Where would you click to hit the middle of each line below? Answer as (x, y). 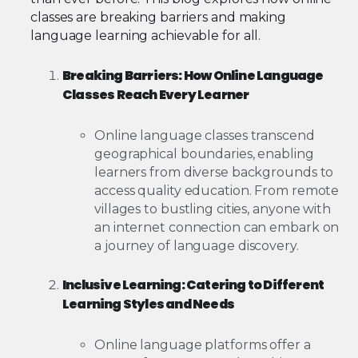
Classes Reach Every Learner (156, 94)
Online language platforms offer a (203, 345)
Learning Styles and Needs (148, 304)
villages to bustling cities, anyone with (213, 209)
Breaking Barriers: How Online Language (193, 75)
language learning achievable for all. (146, 36)
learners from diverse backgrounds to (214, 172)
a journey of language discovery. (197, 245)
